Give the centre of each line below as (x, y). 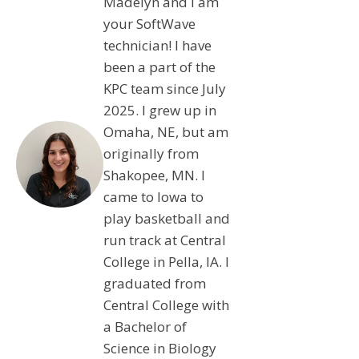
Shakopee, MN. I (154, 175)
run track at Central (164, 240)
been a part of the (159, 67)
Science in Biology (159, 348)
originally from (151, 153)
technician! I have (157, 45)
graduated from (154, 283)
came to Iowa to (153, 196)
